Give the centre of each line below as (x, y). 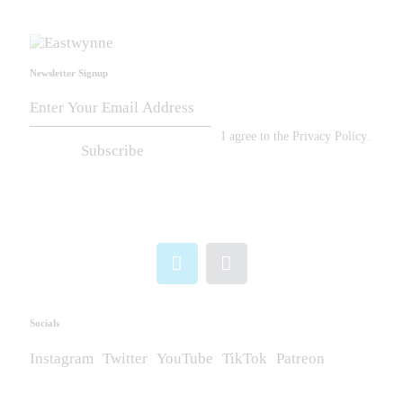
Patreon (300, 359)
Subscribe (112, 151)
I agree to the (257, 137)
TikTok (245, 359)
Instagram (62, 359)
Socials (45, 323)
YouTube (185, 359)
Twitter (125, 359)
